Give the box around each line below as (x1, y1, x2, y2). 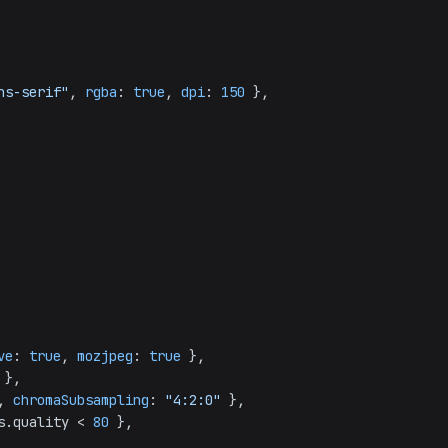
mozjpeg (77, 347, 133, 365)
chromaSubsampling (13, 391, 149, 409)
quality (13, 413, 69, 431)
